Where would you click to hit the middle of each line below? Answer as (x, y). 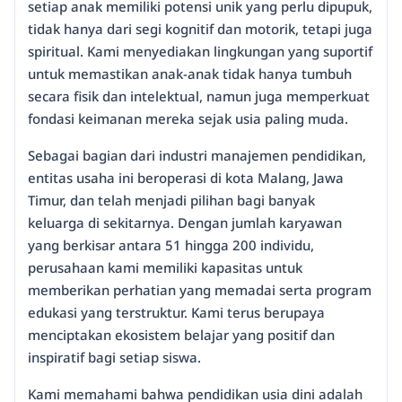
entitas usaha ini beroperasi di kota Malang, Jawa (186, 178)
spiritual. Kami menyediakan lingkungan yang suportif (200, 51)
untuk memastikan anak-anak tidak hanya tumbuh (190, 74)
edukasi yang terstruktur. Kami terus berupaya (176, 312)
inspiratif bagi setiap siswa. (114, 357)
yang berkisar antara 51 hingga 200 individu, (171, 245)
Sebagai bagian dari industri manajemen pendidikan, (197, 155)
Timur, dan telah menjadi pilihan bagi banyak (171, 200)
